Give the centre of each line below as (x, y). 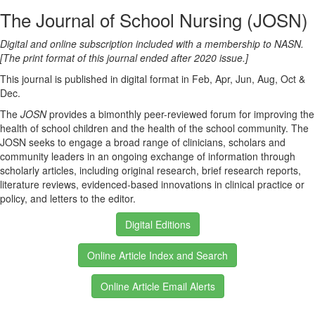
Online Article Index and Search (157, 255)
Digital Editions (157, 224)
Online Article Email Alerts (157, 286)
